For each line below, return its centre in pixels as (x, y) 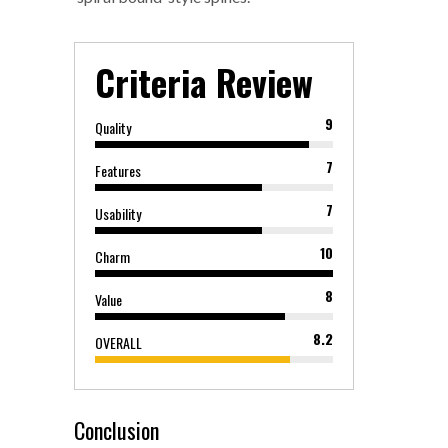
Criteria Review (204, 82)
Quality (113, 128)
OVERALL (118, 343)
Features (118, 171)
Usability (118, 214)
